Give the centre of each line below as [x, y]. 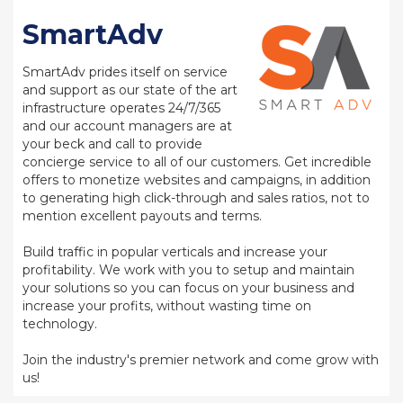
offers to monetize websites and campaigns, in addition [197, 180]
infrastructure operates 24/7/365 [121, 108]
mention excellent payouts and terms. [142, 216]
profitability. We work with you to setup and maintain [188, 270]
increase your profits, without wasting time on [167, 306]
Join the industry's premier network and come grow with [201, 360]
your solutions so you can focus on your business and [188, 288]
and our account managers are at [127, 126]
